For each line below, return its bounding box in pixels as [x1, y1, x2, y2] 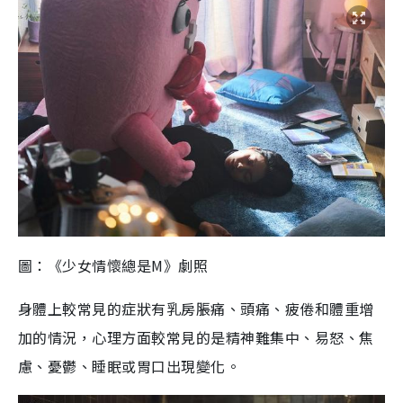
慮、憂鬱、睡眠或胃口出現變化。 [18, 355, 241, 377]
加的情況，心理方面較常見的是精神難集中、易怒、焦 [18, 327, 374, 348]
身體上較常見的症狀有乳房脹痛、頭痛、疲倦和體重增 [18, 298, 374, 319]
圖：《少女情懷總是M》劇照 [18, 255, 209, 276]
